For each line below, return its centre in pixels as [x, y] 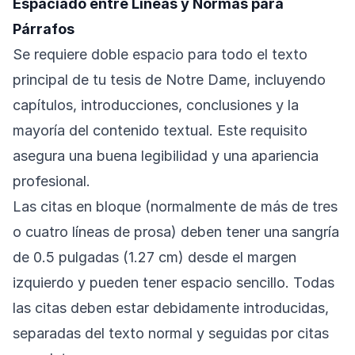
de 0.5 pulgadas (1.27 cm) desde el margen [155, 258]
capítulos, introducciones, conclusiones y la [156, 105]
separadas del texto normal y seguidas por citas [171, 334]
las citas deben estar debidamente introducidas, [171, 308]
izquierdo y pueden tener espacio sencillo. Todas [174, 283]
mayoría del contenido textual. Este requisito [160, 131]
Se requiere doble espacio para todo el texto [160, 55]
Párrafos [44, 29]
